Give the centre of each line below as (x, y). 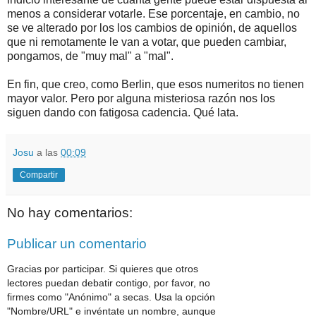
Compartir (39, 175)
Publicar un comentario (77, 244)
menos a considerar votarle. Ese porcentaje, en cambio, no (153, 14)
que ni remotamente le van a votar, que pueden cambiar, (147, 42)
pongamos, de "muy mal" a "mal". (90, 56)
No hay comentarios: (70, 213)
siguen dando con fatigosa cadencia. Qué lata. (123, 113)
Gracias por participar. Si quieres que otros (103, 269)
